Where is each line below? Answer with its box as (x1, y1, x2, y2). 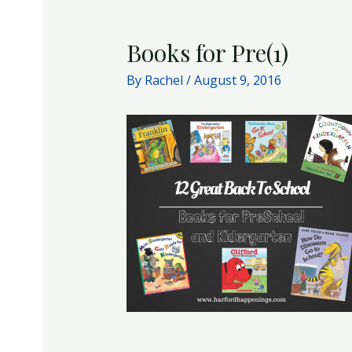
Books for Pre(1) (126, 37, 288, 69)
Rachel (144, 71, 186, 90)
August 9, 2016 (193, 71, 281, 90)
